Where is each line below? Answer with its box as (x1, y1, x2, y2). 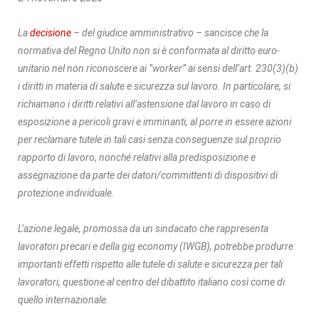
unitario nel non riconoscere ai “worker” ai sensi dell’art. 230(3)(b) (18, 62, 298, 74)
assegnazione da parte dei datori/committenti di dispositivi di (18, 169, 278, 181)
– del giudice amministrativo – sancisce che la (71, 26, 268, 38)
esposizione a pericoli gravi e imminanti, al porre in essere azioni (18, 115, 291, 127)
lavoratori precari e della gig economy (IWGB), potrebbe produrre (18, 240, 293, 252)
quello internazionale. (18, 293, 109, 305)
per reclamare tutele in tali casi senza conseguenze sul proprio (18, 133, 281, 145)
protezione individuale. (18, 187, 115, 199)
